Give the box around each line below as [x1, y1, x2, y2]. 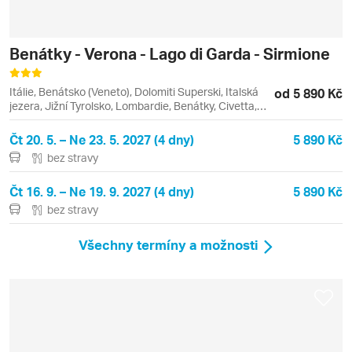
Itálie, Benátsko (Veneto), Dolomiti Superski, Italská [9, 84, 258, 98]
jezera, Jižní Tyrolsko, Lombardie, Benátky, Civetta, [9, 98, 257, 112]
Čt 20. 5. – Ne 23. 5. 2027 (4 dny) [9, 130, 194, 148]
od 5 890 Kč [274, 84, 343, 101]
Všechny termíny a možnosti [79, 236, 258, 254]
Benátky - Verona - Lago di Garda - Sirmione [9, 42, 330, 64]
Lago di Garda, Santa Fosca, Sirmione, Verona [9, 112, 235, 126]
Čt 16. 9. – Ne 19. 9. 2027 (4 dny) [9, 182, 194, 200]
